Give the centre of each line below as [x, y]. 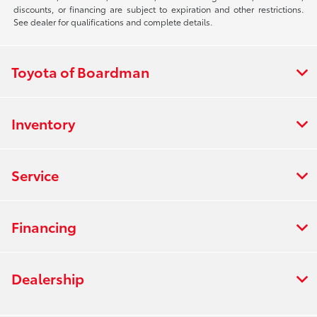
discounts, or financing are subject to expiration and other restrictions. [158, 8]
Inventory [43, 123]
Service [35, 174]
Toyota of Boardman [80, 71]
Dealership [48, 278]
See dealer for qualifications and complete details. [113, 21]
